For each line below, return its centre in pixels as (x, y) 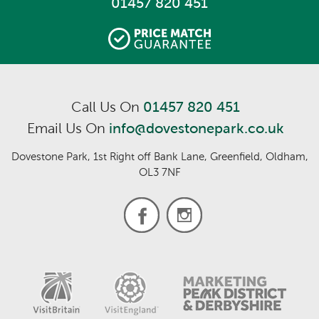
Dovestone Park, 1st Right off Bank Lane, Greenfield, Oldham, (159, 156)
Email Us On (68, 128)
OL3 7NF (159, 172)
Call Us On (107, 107)
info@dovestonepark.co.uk (196, 128)
